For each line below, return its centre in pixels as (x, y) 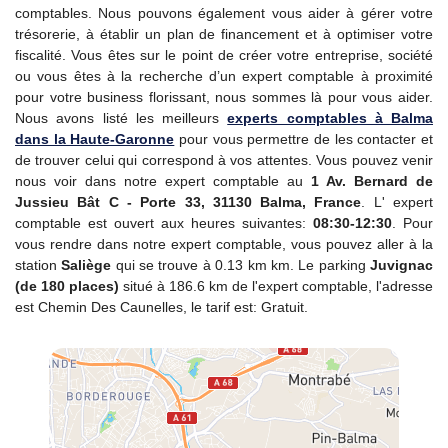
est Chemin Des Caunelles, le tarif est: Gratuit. (161, 307)
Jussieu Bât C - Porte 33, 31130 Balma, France (188, 202)
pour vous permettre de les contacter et (304, 139)
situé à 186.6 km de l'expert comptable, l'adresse (276, 286)
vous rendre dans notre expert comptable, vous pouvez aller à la (224, 244)
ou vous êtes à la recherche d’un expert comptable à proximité (224, 76)
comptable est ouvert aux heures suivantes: (164, 223)
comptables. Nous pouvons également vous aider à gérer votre (224, 13)
